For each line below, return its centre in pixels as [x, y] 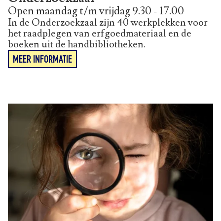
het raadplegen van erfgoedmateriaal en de [100, 34]
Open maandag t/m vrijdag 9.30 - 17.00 [96, 11]
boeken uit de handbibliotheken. [77, 45]
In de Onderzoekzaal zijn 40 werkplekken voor [108, 23]
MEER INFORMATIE [42, 60]
